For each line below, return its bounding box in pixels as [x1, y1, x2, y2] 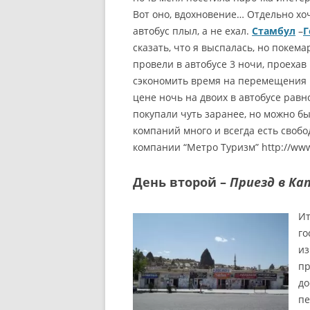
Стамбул [252, 24, 295, 38]
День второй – [133, 174, 230, 191]
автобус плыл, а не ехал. [133, 24, 252, 38]
